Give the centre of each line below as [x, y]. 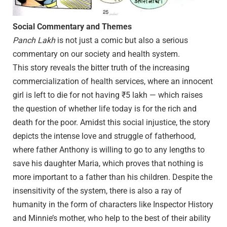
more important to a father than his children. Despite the [112, 177]
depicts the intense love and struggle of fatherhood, [104, 136]
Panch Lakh [34, 40]
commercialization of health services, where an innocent [113, 81]
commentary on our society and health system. [96, 54]
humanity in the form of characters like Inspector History [113, 204]
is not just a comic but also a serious [122, 40]
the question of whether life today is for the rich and [105, 108]
